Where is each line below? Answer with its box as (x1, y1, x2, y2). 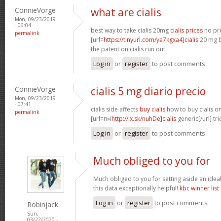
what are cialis (91, 5, 161, 19)
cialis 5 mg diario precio (91, 84, 206, 98)
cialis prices (170, 26, 203, 35)
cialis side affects (91, 105, 140, 113)
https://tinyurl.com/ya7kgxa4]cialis (104, 35, 198, 44)
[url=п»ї (91, 114, 111, 123)
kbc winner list (180, 184, 219, 192)
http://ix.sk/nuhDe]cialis (111, 114, 176, 123)
